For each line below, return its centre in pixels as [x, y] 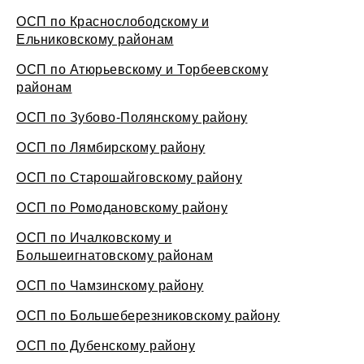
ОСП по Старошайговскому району [129, 177]
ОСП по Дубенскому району [106, 345]
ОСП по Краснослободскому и [113, 21]
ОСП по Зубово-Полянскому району [132, 117]
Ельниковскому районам [95, 39]
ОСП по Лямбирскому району [111, 147]
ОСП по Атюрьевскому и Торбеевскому [142, 69]
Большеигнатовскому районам [115, 255]
